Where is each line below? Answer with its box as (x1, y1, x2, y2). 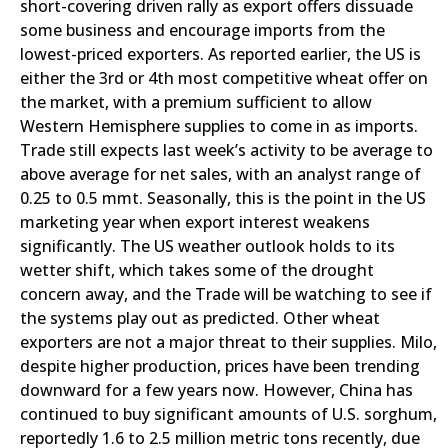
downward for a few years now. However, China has (20, 379, 413, 401)
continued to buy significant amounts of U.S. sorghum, (20, 403, 437, 425)
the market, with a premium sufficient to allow (20, 91, 372, 113)
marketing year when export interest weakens (20, 211, 370, 233)
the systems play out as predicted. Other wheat (20, 307, 380, 329)
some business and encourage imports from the (20, 19, 385, 41)
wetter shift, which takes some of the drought (20, 259, 374, 281)
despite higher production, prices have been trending (20, 355, 420, 377)
